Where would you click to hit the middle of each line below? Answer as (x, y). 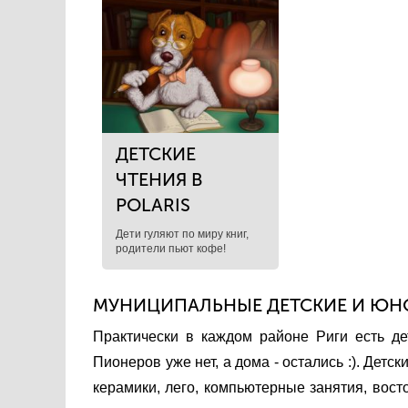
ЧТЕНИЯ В (159, 179)
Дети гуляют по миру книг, (182, 234)
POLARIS (153, 205)
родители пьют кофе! (171, 249)
